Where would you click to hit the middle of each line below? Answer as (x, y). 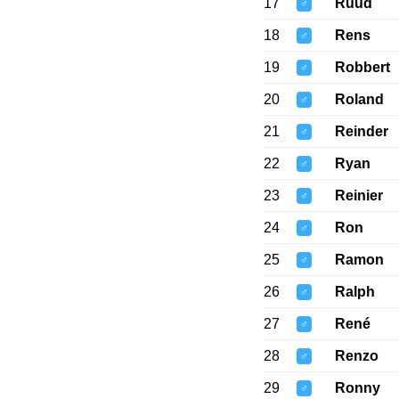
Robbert (362, 68)
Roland (359, 100)
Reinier (358, 196)
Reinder (361, 132)
